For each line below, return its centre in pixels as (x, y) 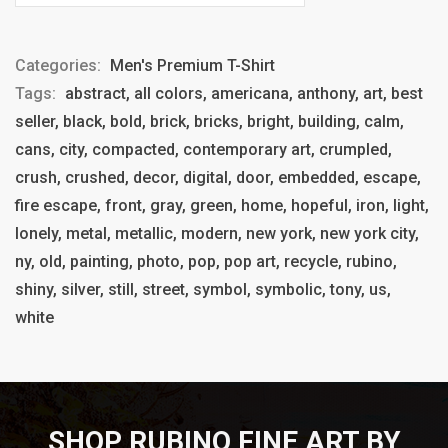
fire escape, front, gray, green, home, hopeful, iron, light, (222, 205)
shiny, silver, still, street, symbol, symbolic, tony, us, (203, 289)
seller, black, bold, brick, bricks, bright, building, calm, (209, 121)
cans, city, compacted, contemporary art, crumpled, (203, 149)
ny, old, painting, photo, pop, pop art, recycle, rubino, (206, 261)
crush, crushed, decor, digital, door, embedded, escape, (218, 177)
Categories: (60, 65)
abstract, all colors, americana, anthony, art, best (244, 93)
